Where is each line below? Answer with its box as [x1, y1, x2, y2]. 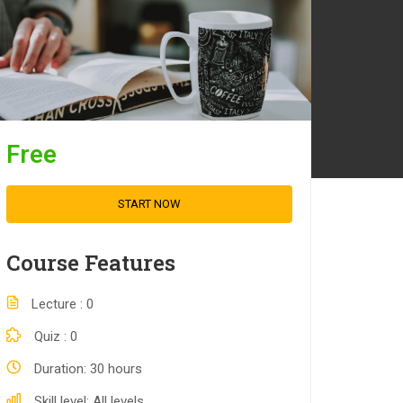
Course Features [6, 248, 175, 277]
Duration [34, 361, 84, 377]
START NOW [118, 197, 181, 210]
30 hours [90, 361, 142, 377]
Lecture [31, 296, 80, 312]
